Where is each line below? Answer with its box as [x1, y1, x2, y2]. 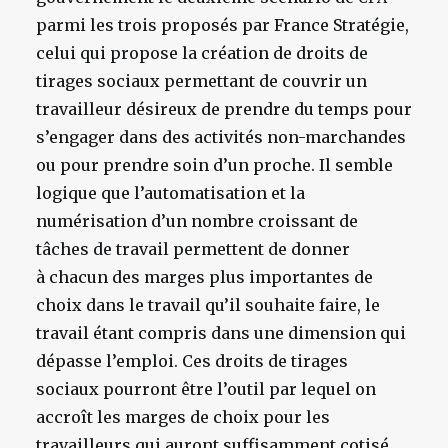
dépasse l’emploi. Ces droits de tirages [36, 351, 348, 371]
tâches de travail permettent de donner [36, 239, 350, 259]
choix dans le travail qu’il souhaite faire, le [36, 295, 380, 315]
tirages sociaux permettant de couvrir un [36, 71, 367, 91]
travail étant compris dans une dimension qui [36, 323, 406, 343]
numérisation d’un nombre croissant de [36, 211, 358, 231]
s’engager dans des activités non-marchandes [36, 127, 406, 147]
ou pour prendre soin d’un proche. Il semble [36, 155, 393, 175]
